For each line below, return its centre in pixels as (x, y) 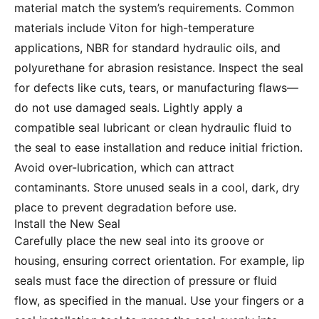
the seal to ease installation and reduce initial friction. (158, 148)
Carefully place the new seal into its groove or (139, 241)
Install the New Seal (67, 224)
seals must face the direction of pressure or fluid (146, 281)
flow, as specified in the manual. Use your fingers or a (159, 301)
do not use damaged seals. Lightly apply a (129, 108)
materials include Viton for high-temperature (134, 28)
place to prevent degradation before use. (125, 208)
